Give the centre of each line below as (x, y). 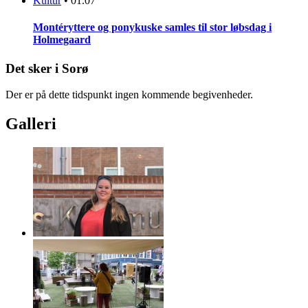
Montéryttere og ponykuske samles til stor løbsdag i (152, 27)
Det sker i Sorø (47, 68)
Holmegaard (62, 40)
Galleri (31, 124)
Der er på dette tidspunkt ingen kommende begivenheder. (129, 95)
